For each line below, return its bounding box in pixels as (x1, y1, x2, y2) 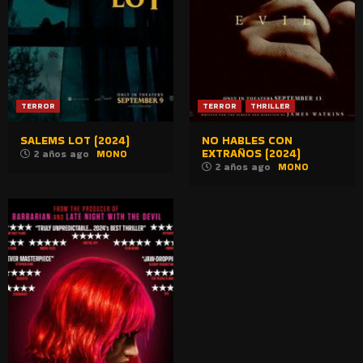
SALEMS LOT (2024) (20, 131, 130, 148)
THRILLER (250, 99, 290, 112)
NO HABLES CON (202, 131, 293, 148)
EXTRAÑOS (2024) (202, 144, 301, 161)
